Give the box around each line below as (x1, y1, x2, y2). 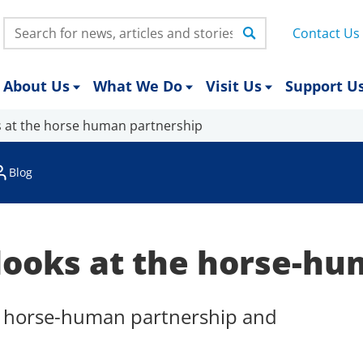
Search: (2, 17, 50, 35)
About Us (3, 76, 70, 96)
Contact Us (293, 24, 360, 42)
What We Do (93, 76, 182, 96)
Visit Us (206, 76, 262, 96)
